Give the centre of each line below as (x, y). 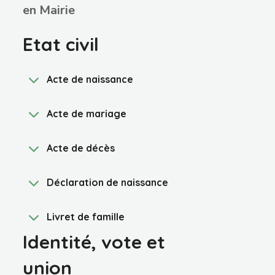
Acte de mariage (87, 114)
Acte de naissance (90, 79)
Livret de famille (86, 217)
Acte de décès (81, 148)
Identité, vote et (94, 242)
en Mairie (49, 10)
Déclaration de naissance (108, 182)
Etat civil (61, 44)
